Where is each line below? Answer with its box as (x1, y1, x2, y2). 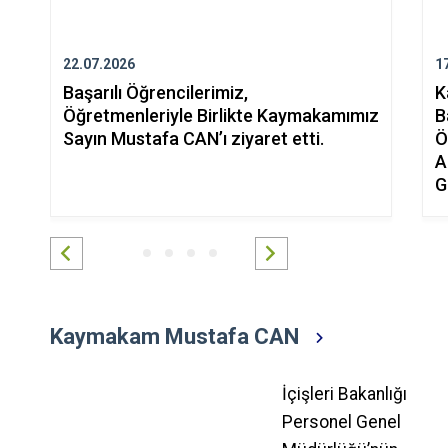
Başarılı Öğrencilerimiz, (62, 81, 248, 103)
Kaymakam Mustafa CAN (49, 323, 299, 349)
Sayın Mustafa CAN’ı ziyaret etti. (62, 127, 324, 149)
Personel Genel (282, 411, 401, 432)
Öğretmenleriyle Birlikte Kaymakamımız (62, 104, 379, 126)
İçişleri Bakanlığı (282, 383, 407, 404)
